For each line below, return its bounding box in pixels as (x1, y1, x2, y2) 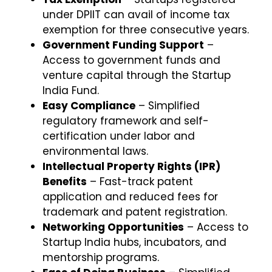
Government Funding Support (42, 37, 204, 52)
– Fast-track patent (87, 174, 193, 189)
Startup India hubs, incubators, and (42, 234, 226, 250)
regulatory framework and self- (42, 113, 209, 128)
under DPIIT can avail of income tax (42, 7, 229, 22)
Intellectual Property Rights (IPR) (42, 158, 220, 174)
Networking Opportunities (42, 219, 184, 234)
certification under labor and (42, 128, 195, 143)
